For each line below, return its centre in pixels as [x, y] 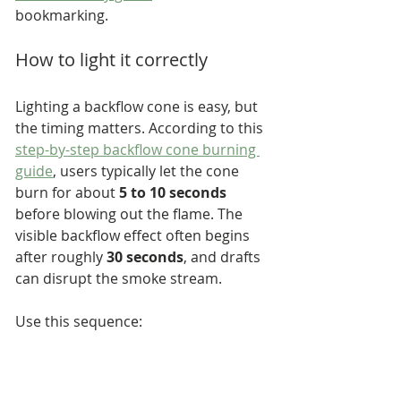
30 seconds [145, 256]
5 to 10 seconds [173, 192]
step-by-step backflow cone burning [137, 149]
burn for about [67, 192]
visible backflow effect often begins [134, 235]
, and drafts [224, 256]
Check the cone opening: [131, 364]
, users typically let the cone [148, 171]
